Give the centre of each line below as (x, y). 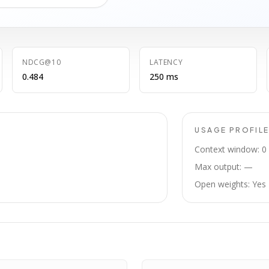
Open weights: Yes (231, 184)
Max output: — (224, 167)
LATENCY (166, 62)
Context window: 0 (231, 149)
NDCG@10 (42, 62)
